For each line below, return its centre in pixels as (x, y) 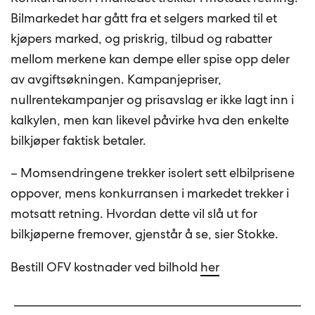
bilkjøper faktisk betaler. (79, 140)
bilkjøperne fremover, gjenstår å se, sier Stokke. (145, 234)
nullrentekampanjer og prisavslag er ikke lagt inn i (153, 99)
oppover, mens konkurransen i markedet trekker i (150, 193)
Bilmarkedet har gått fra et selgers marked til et (144, 18)
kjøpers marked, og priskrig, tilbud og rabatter (142, 38)
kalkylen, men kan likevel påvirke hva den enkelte (150, 120)
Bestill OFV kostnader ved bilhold (106, 267)
